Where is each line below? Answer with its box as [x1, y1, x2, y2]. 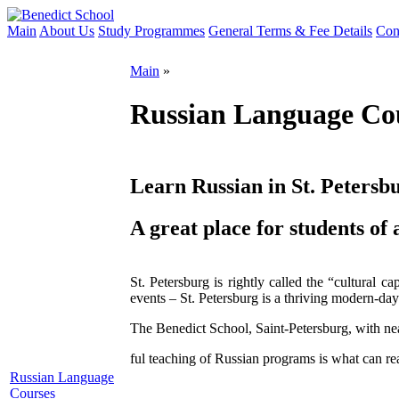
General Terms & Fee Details [208, 23, 372, 38]
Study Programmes [98, 23, 205, 38]
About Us [39, 23, 94, 38]
